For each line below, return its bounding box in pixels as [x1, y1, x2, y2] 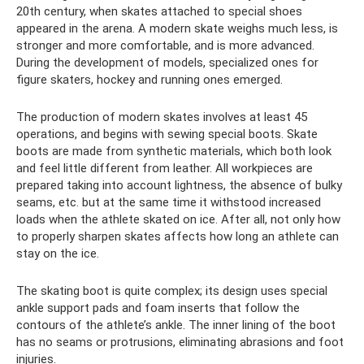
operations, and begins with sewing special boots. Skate [16, 126, 318, 141]
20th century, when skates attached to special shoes [16, 3, 302, 19]
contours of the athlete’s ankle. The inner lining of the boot [16, 317, 336, 332]
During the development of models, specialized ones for [16, 54, 318, 70]
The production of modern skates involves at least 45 [16, 109, 307, 124]
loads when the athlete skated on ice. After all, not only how [16, 211, 340, 227]
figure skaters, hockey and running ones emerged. [16, 71, 283, 87]
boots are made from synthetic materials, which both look [16, 143, 331, 158]
